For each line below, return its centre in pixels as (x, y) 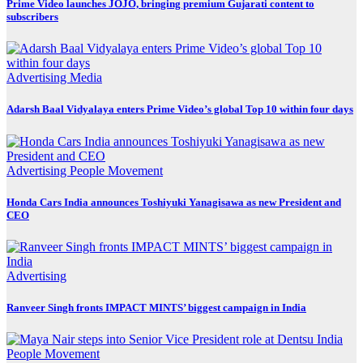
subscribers (32, 17)
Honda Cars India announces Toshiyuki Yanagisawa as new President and (174, 202)
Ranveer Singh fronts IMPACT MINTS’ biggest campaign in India (156, 308)
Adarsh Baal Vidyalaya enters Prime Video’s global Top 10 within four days (180, 109)
